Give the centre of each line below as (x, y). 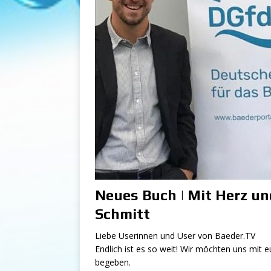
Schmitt (122, 214)
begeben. (113, 263)
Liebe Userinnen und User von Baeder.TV (175, 236)
